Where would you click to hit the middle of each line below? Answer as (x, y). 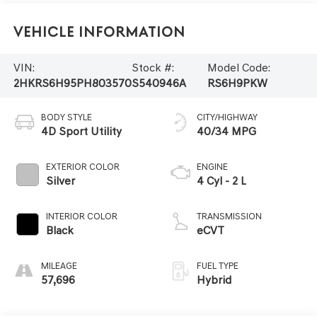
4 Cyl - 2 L (221, 180)
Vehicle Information (99, 33)
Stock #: (152, 67)
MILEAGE (59, 265)
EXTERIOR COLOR (82, 166)
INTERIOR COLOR (81, 216)
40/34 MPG (226, 131)
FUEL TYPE (218, 265)
